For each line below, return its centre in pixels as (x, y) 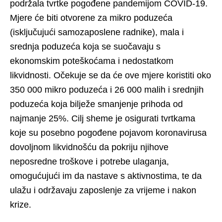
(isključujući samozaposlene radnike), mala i (97, 32)
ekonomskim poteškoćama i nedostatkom (92, 61)
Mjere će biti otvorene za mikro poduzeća (91, 18)
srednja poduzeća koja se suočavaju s (85, 46)
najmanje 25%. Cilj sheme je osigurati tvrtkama (103, 118)
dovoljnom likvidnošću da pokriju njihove (89, 147)
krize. (21, 204)
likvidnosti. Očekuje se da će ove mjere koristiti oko (111, 75)
